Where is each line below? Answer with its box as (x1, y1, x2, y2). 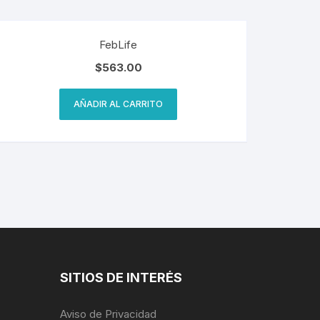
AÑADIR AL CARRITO (74, 99, 164, 109)
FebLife (99, 38, 138, 51)
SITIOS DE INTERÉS (59, 270, 182, 285)
